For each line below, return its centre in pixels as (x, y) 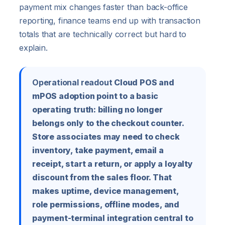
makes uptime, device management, (105, 191)
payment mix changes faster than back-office (103, 7)
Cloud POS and (143, 83)
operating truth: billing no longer (97, 110)
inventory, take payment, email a (98, 150)
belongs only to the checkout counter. (108, 123)
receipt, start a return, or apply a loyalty (113, 164)
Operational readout (72, 83)
